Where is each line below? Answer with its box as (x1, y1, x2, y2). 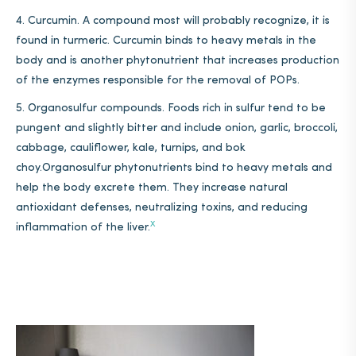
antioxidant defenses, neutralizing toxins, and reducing (16, 202, 308, 214)
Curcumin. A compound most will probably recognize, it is (28, 15, 330, 27)
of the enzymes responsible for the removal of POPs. (16, 75, 300, 87)
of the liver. (87, 222, 150, 234)
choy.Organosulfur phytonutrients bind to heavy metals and (16, 162, 332, 174)
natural (250, 182, 288, 194)
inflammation (16, 222, 87, 234)
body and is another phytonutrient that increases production (16, 55, 339, 67)
